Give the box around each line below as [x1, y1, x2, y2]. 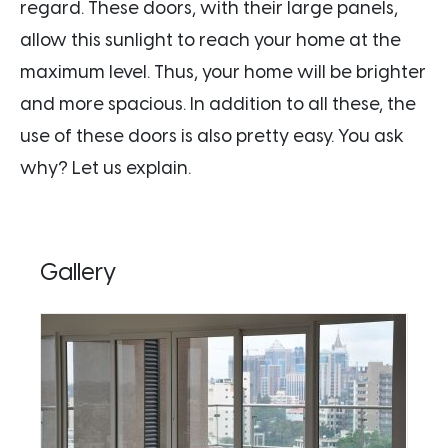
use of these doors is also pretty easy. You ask [20, 124, 404, 147]
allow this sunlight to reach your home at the [20, 28, 401, 51]
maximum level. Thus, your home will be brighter [20, 60, 426, 83]
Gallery [40, 257, 116, 286]
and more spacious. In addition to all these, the [20, 92, 416, 115]
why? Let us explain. [20, 156, 191, 179]
